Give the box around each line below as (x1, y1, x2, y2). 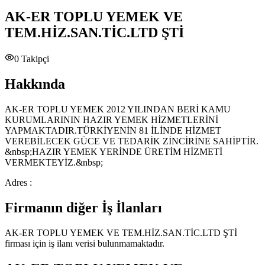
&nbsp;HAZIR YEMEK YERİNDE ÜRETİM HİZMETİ (5, 147, 222, 157)
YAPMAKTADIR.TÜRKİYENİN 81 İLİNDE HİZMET (5, 125, 221, 136)
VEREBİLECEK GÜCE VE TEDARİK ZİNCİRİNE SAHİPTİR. (5, 136, 258, 147)
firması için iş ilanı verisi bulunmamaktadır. (5, 238, 164, 248)
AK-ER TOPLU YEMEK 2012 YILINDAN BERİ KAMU (5, 104, 231, 115)
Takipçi (19, 54, 49, 64)
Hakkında (5, 76, 65, 92)
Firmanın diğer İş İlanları (5, 200, 162, 216)
